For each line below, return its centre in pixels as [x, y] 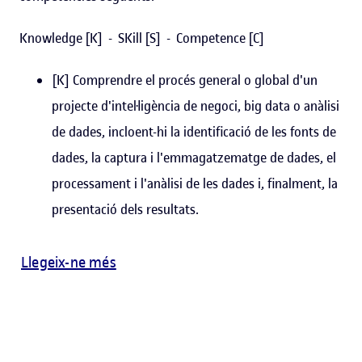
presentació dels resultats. [125, 210]
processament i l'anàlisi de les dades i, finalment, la [195, 184]
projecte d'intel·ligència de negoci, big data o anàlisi [196, 106]
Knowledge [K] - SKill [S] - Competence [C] [143, 38]
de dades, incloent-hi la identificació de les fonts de [194, 132]
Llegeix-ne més [69, 263]
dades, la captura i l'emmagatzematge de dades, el [194, 158]
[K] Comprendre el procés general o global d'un [185, 80]
